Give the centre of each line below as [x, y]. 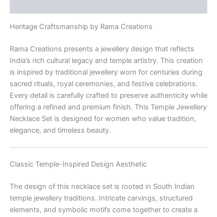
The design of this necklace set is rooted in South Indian [102, 186]
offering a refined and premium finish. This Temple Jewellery [108, 107]
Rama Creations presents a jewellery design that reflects [102, 49]
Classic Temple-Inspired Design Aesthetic [78, 164]
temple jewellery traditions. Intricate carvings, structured [101, 198]
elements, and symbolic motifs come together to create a [104, 209]
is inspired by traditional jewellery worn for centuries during [106, 72]
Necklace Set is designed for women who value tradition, [103, 118]
